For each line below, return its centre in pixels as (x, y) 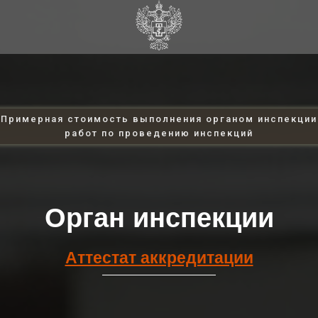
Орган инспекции (159, 218)
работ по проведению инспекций (159, 133)
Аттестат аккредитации (159, 257)
